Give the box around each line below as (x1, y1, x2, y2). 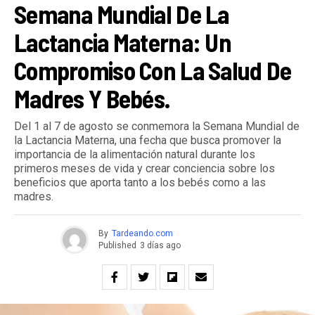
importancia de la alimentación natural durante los (14, 147, 255, 161)
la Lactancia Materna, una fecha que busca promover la (14, 133, 281, 147)
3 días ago (139, 240, 181, 251)
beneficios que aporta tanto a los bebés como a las (14, 175, 266, 189)
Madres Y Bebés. (14, 82, 171, 113)
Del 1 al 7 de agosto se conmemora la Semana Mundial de (14, 119, 300, 133)
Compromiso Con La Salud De (14, 54, 292, 85)
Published (98, 240, 136, 251)
